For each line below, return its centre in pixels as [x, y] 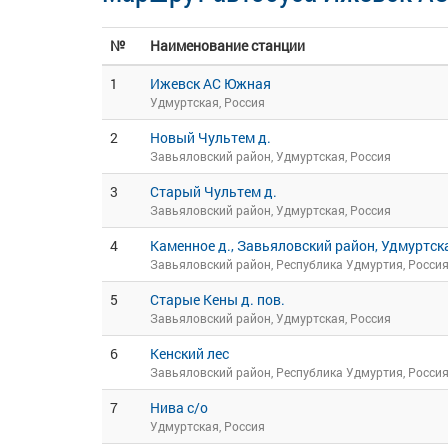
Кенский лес [189, 353]
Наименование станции [227, 45]
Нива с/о [179, 407]
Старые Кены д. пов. [217, 299]
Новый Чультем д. [210, 137]
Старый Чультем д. [213, 191]
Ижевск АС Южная [210, 83]
